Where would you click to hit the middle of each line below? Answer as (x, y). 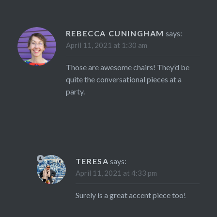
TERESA (92, 161)
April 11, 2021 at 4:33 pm (116, 173)
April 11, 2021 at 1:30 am (106, 45)
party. (75, 91)
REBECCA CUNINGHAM (115, 33)
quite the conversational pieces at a (124, 79)
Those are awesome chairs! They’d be (127, 67)
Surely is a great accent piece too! (131, 195)
